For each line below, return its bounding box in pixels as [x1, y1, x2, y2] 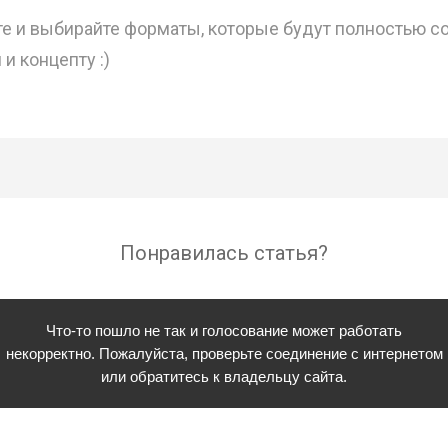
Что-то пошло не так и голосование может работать [46, 321, 402, 339]
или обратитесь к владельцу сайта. [101, 367, 347, 385]
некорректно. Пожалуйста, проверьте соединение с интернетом [5, 344, 443, 362]
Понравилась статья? [120, 240, 328, 265]
